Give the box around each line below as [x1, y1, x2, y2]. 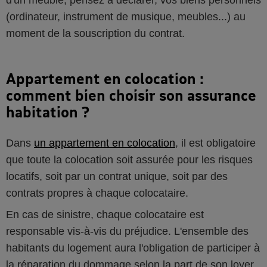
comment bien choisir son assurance [6, 86, 256, 104]
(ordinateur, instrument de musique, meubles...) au [6, 11, 246, 23]
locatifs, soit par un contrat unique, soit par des [6, 170, 228, 182]
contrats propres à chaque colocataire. [6, 187, 188, 199]
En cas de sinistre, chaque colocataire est [6, 209, 204, 221]
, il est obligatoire [175, 137, 256, 149]
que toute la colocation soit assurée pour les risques [6, 154, 253, 166]
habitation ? [6, 103, 89, 120]
